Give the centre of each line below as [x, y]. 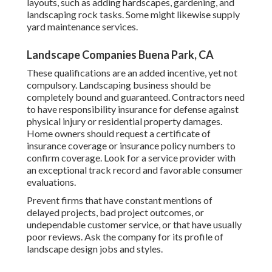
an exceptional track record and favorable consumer [135, 170]
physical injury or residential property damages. [124, 121]
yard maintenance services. [82, 27]
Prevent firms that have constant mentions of [120, 200]
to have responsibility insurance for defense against [133, 109]
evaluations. [51, 182]
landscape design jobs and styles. [95, 249]
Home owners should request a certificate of [119, 134]
